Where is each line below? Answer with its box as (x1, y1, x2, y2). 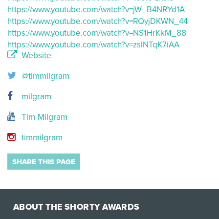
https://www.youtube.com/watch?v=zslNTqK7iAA (7, 40, 179, 50)
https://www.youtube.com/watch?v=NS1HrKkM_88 (7, 28, 186, 38)
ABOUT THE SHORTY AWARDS (13, 201, 140, 212)
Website (19, 50, 51, 61)
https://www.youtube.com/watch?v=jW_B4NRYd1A (7, 4, 185, 15)
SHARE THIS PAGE (12, 157, 75, 166)
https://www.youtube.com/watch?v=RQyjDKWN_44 (7, 16, 188, 26)
